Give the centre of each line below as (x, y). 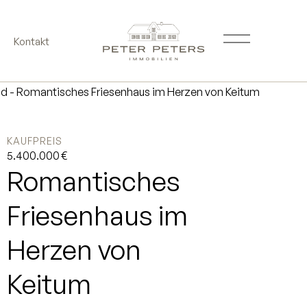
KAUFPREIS (35, 140)
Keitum (49, 283)
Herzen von (74, 249)
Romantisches (94, 181)
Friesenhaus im (97, 215)
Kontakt (32, 41)
